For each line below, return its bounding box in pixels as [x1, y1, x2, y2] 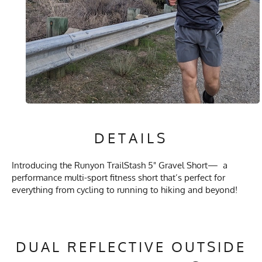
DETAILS [94, 129, 168, 147]
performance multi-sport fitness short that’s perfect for [12, 172, 225, 184]
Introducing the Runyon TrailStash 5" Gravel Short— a [12, 160, 227, 171]
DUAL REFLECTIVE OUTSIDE [16, 237, 246, 256]
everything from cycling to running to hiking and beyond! [12, 184, 237, 196]
